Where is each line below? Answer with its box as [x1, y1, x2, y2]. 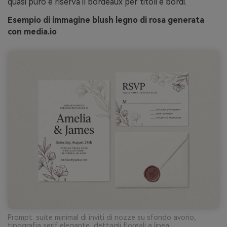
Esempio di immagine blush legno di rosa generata [8, 15, 204, 25]
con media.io [8, 27, 57, 37]
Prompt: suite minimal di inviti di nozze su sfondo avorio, [8, 213, 196, 222]
